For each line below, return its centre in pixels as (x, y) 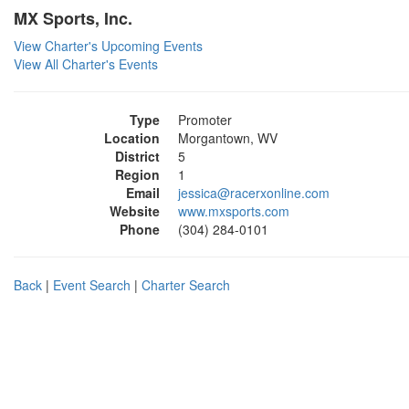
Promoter (205, 120)
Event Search (92, 285)
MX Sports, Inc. (73, 18)
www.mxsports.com (234, 211)
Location (132, 138)
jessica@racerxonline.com (254, 193)
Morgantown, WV (228, 138)
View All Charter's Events (86, 64)
